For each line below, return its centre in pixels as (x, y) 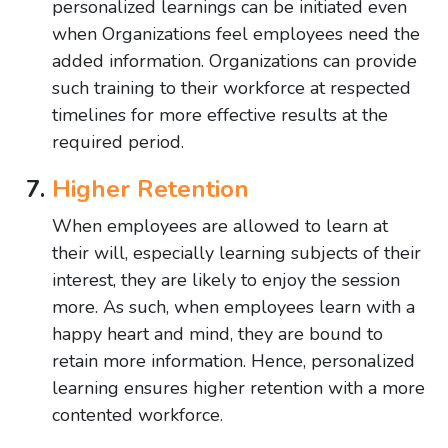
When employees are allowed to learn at (220, 226)
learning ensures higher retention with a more (238, 388)
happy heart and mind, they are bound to (217, 334)
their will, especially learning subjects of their (236, 253)
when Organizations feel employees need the (236, 34)
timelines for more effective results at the (220, 115)
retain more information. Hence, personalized (233, 361)
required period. (118, 142)
